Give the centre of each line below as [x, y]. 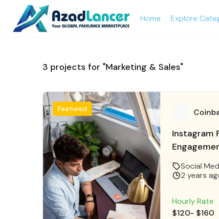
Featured [72, 109]
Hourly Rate [193, 201]
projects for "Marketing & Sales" [116, 67]
